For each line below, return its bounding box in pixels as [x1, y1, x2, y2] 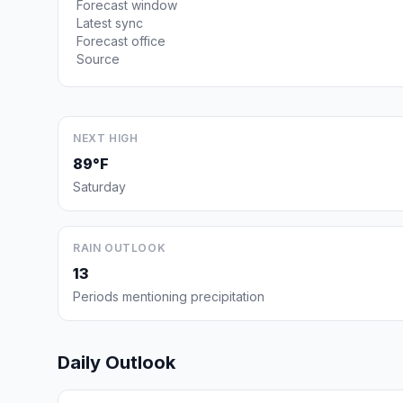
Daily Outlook [58, 352, 175, 373]
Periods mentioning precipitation [73, 289, 264, 304]
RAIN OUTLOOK [73, 241, 166, 255]
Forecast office [76, 33, 166, 49]
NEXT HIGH [73, 131, 139, 145]
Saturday [73, 179, 126, 194]
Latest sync [76, 15, 143, 31]
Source [76, 51, 120, 67]
